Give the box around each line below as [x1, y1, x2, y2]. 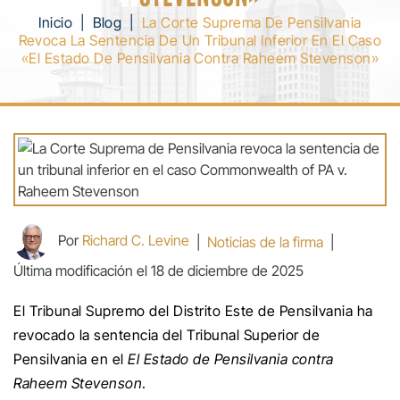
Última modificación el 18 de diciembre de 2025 [13, 262, 304, 279]
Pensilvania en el [13, 350, 124, 368]
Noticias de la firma [207, 233, 323, 251]
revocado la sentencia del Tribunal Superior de [13, 326, 320, 344]
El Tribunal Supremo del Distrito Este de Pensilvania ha [13, 302, 373, 320]
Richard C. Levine [82, 231, 189, 250]
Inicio [38, 13, 73, 31]
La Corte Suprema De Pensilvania [141, 13, 362, 31]
